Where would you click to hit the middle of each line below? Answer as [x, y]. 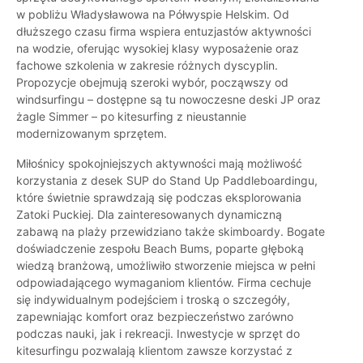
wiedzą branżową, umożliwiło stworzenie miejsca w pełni [166, 266]
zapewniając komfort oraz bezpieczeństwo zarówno [155, 317]
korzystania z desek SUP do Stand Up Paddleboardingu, [167, 181]
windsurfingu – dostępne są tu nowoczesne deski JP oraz [169, 100]
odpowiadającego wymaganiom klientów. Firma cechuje [164, 283]
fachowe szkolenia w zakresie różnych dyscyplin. [147, 66]
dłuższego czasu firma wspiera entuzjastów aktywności [164, 32]
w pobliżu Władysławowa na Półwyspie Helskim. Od [153, 15]
